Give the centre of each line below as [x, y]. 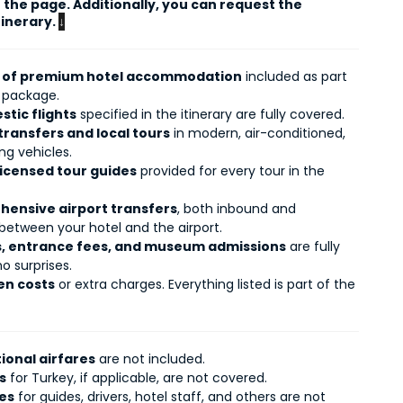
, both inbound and [237, 208]
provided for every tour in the [231, 170]
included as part [295, 76]
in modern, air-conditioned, [258, 133]
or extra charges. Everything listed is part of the [206, 284]
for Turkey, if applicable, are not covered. [137, 377]
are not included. [151, 358]
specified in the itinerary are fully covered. [211, 114]
